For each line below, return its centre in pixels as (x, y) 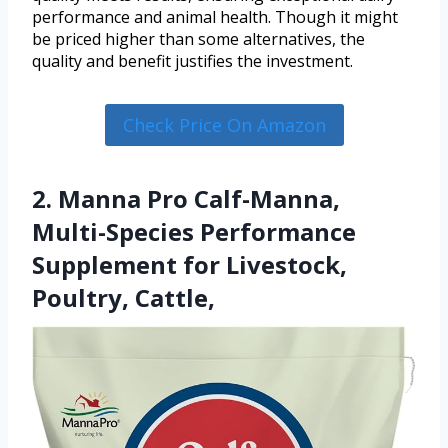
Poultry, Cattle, (123, 298)
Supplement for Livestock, (189, 265)
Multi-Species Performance (194, 232)
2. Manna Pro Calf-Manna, (186, 199)
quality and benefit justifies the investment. (192, 60)
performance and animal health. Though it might (215, 16)
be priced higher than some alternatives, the (198, 38)
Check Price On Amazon (224, 124)
